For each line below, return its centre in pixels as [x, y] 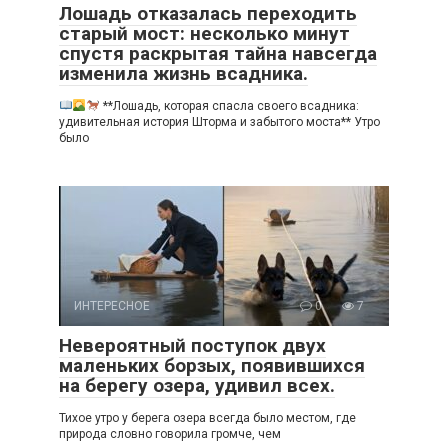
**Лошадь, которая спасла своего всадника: [229, 106]
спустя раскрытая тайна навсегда [218, 54]
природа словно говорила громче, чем [170, 434]
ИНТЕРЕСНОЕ [112, 306]
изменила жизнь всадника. [183, 74]
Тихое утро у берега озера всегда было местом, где [207, 418]
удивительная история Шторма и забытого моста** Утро [219, 122]
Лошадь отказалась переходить [208, 14]
